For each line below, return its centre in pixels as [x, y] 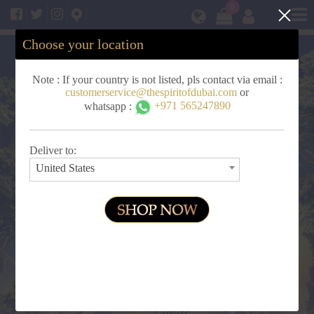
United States [65, 168]
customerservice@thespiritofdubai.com [151, 92]
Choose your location [83, 44]
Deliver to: [54, 151]
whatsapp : [109, 106]
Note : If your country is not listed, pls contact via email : [157, 79]
